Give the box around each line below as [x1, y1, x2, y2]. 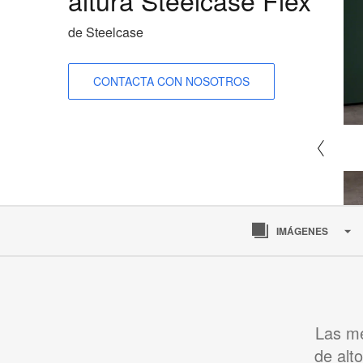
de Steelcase [68, 22, 143, 41]
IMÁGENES [276, 224, 328, 239]
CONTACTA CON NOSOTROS [93, 72, 250, 89]
